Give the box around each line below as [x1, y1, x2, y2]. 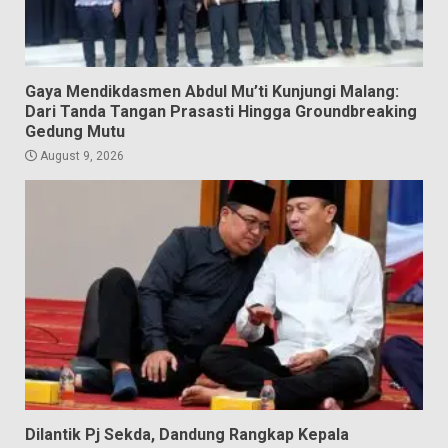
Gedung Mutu [25, 122, 125, 142]
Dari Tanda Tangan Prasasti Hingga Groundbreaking [25, 102, 417, 122]
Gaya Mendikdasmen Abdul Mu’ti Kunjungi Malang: [25, 82, 399, 102]
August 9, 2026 [37, 149, 124, 164]
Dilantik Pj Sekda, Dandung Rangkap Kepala [25, 425, 349, 445]
